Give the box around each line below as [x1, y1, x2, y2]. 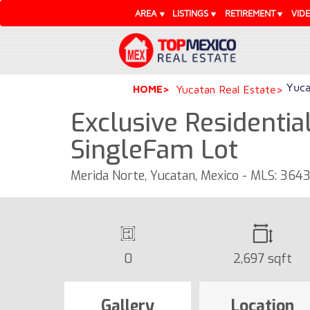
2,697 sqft [233, 250, 292, 267]
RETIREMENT [224, 8, 275, 19]
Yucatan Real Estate [176, 82, 276, 95]
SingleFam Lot [71, 133, 238, 167]
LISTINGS [172, 8, 209, 19]
